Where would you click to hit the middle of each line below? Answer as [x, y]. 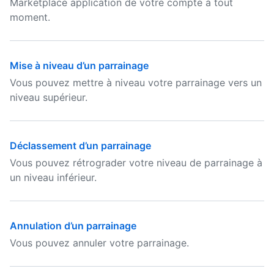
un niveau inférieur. [53, 177]
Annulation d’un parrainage [73, 226]
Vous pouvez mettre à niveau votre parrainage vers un [136, 83]
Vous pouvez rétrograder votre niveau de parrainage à [136, 163]
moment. [30, 17]
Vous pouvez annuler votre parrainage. [99, 243]
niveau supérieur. [49, 97]
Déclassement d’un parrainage [80, 146]
